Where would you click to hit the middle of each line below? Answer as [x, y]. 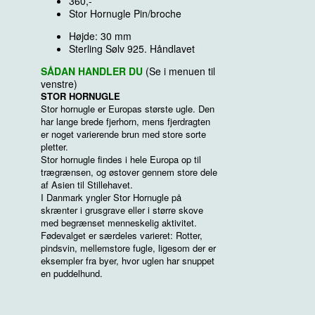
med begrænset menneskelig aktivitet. [119, 223]
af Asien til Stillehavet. [87, 185]
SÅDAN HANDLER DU [93, 71]
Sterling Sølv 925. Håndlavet [132, 49]
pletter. [54, 147]
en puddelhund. [72, 273]
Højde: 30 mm [100, 36]
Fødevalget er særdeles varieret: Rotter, [122, 235]
